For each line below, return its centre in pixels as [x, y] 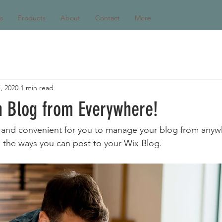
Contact [108, 18]
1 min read [37, 87]
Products [32, 18]
